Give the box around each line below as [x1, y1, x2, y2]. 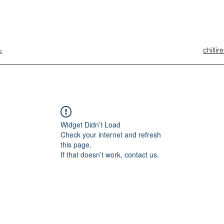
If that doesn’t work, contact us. [60, 149, 159, 159]
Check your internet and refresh [60, 129, 161, 139]
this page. [60, 139, 91, 149]
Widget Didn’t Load [60, 119, 120, 129]
